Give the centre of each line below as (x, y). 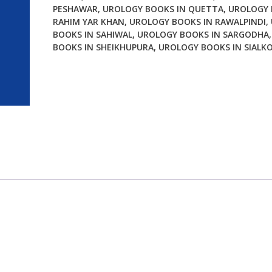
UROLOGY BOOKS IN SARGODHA (203, 35)
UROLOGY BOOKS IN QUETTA (163, 9)
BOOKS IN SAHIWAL (92, 35)
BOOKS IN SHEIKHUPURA (103, 47)
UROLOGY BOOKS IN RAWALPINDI (197, 22)
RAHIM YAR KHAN (88, 22)
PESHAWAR (75, 9)
